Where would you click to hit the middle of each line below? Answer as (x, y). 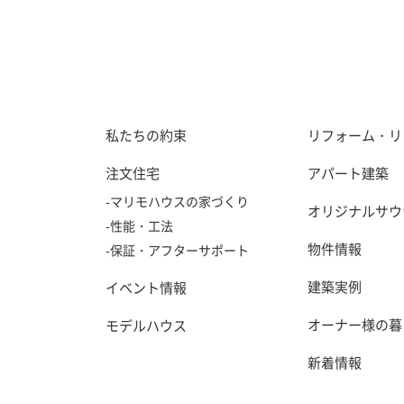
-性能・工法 (139, 225)
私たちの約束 (146, 135)
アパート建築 (348, 173)
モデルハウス (146, 326)
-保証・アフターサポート (177, 250)
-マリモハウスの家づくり (177, 201)
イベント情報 (146, 288)
